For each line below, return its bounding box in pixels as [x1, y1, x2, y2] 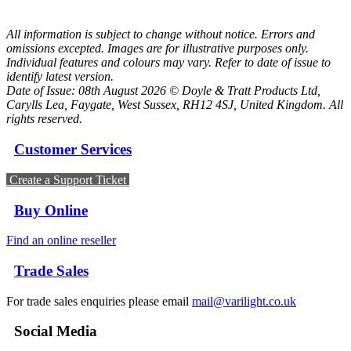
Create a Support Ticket [6, 172, 129, 186]
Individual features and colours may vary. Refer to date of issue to [6, 56, 331, 70]
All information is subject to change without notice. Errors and [6, 27, 315, 42]
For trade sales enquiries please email [6, 294, 192, 308]
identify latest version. [6, 70, 114, 84]
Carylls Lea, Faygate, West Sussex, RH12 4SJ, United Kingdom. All [6, 98, 343, 112]
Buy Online [14, 201, 88, 219]
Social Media [6, 323, 97, 340]
